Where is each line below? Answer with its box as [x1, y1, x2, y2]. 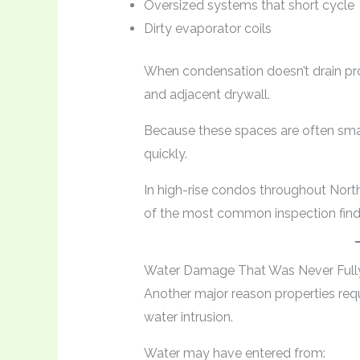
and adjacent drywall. [143, 87, 270, 103]
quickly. [143, 146, 187, 162]
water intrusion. [143, 309, 233, 325]
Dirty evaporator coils [143, 21, 272, 37]
